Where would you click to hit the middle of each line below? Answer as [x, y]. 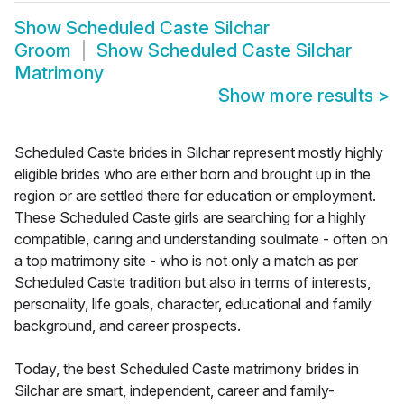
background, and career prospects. [128, 326]
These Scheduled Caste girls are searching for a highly [190, 218]
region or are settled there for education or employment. [195, 196]
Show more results [298, 96]
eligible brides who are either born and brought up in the [193, 174]
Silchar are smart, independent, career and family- [174, 391]
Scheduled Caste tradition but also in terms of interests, [193, 283]
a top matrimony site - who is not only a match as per [186, 261]
